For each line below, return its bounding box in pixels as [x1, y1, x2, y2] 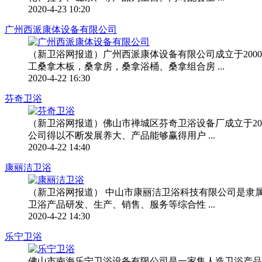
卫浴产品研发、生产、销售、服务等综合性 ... [28, 199, 215, 209]
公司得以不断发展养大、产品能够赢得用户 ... [28, 130, 215, 140]
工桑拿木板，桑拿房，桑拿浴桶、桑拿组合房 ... [28, 61, 225, 71]
